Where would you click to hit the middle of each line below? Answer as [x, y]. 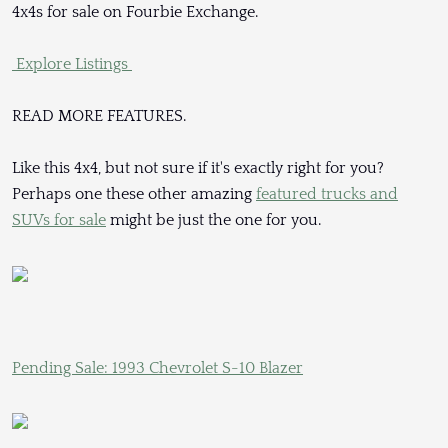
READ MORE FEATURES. [99, 116]
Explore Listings [72, 64]
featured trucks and [327, 194]
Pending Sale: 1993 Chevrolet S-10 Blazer [157, 367]
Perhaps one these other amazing [134, 194]
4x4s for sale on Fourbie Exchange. [135, 12]
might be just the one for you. [213, 220]
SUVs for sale [59, 220]
